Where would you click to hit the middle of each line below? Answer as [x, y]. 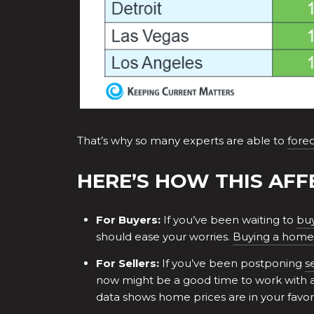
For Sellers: [127, 263]
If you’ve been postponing [232, 263]
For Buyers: [128, 220]
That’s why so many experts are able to [182, 141]
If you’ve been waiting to [228, 220]
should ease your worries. [164, 237]
